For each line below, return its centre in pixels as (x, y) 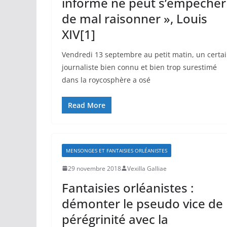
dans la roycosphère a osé (106, 80)
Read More (87, 105)
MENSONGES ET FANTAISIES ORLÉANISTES (117, 150)
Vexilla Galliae (147, 168)
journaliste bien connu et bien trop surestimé (139, 67)
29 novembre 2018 (94, 168)
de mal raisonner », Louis (135, 18)
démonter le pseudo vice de (142, 203)
